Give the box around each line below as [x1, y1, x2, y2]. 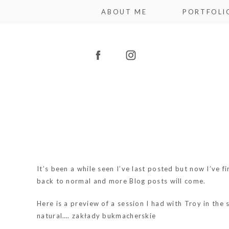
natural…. [37, 211, 72, 220]
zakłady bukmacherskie [72, 211, 156, 220]
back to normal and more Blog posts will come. [37, 176, 206, 185]
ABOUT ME [101, 8, 147, 16]
